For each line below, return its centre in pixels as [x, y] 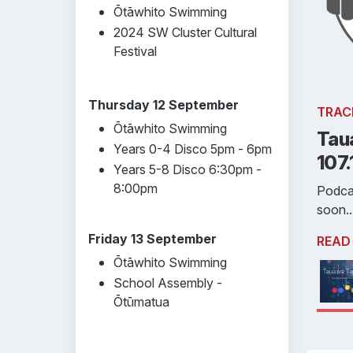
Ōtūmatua [141, 302]
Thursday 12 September [163, 105]
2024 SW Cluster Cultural [185, 32]
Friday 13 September [152, 239]
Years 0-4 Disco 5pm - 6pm [193, 149]
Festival [135, 51]
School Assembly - [168, 283]
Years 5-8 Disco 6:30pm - [188, 169]
